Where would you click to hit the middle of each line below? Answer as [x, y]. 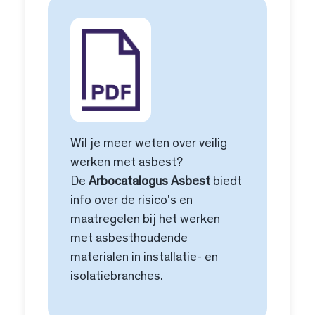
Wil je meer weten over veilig [149, 144]
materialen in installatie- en [144, 258]
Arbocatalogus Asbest [149, 182]
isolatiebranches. [117, 277]
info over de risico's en [131, 201]
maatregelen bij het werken [145, 220]
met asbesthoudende [129, 239]
